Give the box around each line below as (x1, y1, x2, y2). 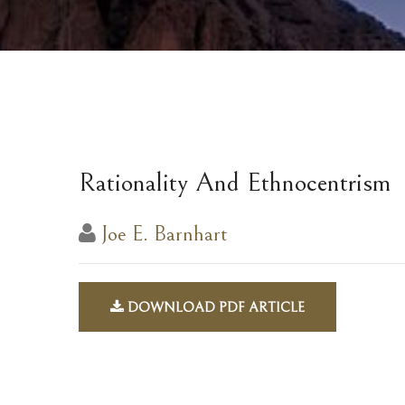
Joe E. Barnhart (101, 221, 228, 247)
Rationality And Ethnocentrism (79, 167, 391, 198)
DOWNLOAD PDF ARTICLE (124, 299, 305, 316)
